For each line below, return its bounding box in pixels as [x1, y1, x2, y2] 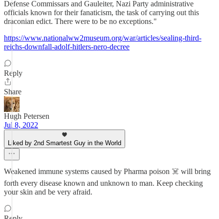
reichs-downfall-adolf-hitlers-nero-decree [4, 43, 130, 51]
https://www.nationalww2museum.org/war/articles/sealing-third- [4, 34, 201, 42]
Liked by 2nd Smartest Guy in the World [8, 139, 121, 147]
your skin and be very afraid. [4, 188, 92, 196]
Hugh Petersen [4, 112, 49, 120]
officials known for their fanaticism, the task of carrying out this [4, 8, 199, 17]
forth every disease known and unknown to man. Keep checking [4, 179, 203, 187]
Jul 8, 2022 [4, 121, 38, 129]
